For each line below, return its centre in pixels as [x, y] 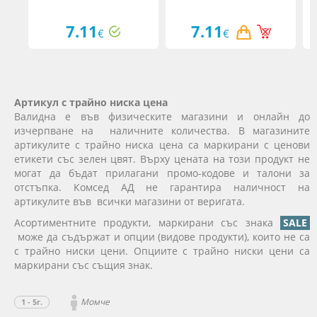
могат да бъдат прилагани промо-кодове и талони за [162, 173]
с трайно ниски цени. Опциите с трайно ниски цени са [162, 250]
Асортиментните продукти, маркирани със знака [147, 222]
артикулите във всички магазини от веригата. [129, 201]
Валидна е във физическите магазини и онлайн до [162, 116]
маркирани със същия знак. [83, 265]
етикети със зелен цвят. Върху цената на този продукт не [162, 158]
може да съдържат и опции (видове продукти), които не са [162, 236]
